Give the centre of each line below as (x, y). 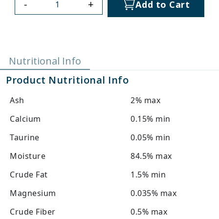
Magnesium (33, 193)
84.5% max (151, 156)
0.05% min (151, 138)
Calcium (25, 119)
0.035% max (153, 193)
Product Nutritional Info (67, 80)
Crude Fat (29, 175)
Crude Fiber (33, 212)
